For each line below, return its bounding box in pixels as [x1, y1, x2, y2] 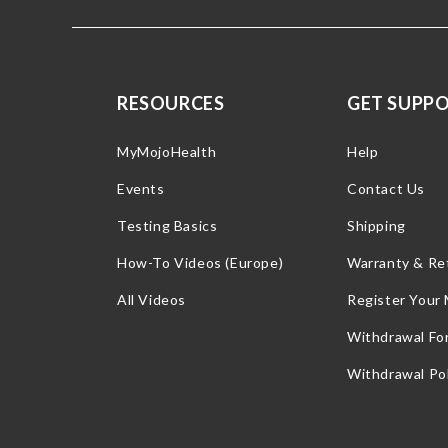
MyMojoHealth [117, 142, 217, 160]
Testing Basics [117, 216, 218, 234]
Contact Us [347, 179, 425, 197]
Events [117, 179, 165, 197]
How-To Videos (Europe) [117, 253, 284, 271]
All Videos [117, 290, 186, 308]
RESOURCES [117, 91, 225, 114]
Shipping [347, 216, 406, 234]
